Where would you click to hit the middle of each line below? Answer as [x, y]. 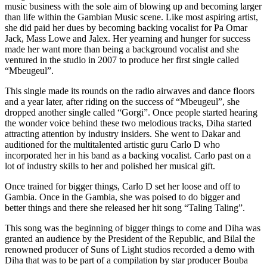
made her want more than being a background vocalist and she [122, 49]
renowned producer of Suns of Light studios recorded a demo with [130, 250]
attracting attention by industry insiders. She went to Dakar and [123, 134]
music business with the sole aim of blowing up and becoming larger [133, 7]
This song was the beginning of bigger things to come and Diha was [133, 228]
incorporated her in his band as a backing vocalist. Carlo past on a [128, 156]
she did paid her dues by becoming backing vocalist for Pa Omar [126, 28]
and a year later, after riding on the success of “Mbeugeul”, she [122, 102]
